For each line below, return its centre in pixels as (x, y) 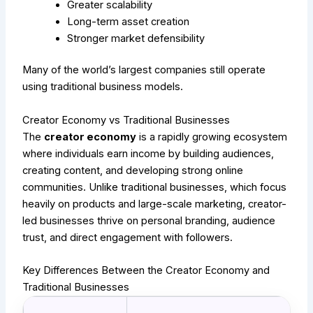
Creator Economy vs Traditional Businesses (126, 120)
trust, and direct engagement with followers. (128, 237)
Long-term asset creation (129, 21)
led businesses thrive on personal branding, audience (149, 220)
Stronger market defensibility (136, 38)
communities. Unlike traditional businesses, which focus (155, 187)
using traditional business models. (103, 87)
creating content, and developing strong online (133, 170)
